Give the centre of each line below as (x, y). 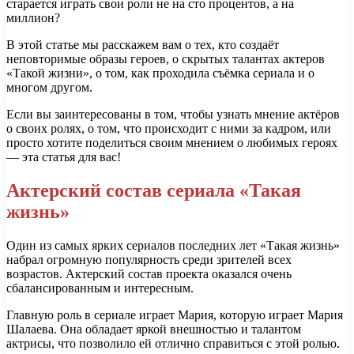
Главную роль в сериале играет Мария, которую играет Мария (175, 315)
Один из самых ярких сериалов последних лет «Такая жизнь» (173, 246)
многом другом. (49, 88)
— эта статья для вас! (64, 157)
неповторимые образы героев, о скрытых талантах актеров (166, 59)
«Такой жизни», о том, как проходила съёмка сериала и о (160, 73)
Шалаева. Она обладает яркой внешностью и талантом (154, 330)
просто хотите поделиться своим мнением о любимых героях (172, 143)
